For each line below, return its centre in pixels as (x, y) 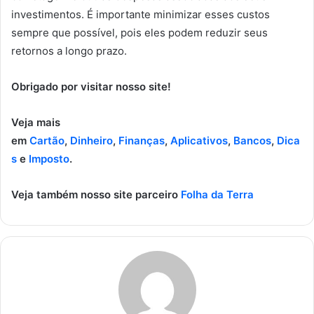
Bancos (252, 140)
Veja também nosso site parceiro (96, 194)
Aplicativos (199, 140)
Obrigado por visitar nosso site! (91, 86)
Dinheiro (91, 140)
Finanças (142, 140)
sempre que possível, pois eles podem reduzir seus (139, 32)
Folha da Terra (217, 194)
